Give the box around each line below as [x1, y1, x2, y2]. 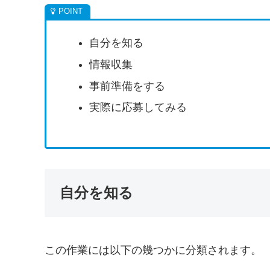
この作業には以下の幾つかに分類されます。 [45, 243, 262, 256]
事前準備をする [89, 80, 165, 92]
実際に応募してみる [89, 101, 187, 114]
